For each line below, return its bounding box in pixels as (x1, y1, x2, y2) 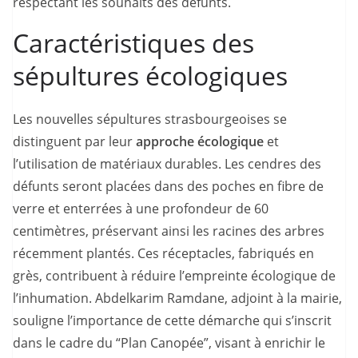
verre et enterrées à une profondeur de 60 (13, 200, 268, 217)
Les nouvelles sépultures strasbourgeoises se (13, 110, 287, 128)
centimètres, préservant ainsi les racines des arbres (13, 222, 324, 240)
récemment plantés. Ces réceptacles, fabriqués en (13, 245, 314, 262)
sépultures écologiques (13, 58, 288, 93)
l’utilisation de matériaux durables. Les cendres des (13, 155, 321, 173)
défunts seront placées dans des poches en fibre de (13, 177, 324, 195)
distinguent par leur (13, 133, 136, 150)
